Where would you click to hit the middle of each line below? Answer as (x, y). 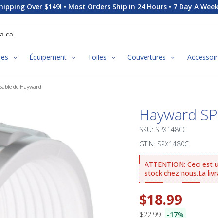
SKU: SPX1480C (163, 129)
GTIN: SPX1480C (164, 144)
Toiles (97, 57)
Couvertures (147, 57)
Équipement (48, 57)
